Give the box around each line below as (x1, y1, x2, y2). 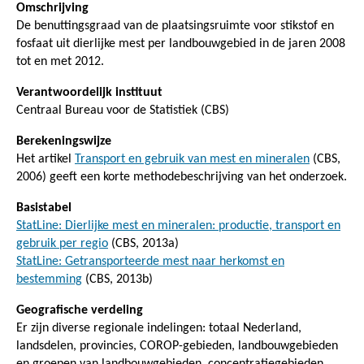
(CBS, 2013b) (82, 272, 153, 286)
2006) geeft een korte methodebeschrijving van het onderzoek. (16, 170, 347, 184)
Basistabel (16, 201, 71, 214)
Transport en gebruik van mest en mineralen (75, 152, 310, 166)
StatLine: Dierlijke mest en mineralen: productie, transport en (16, 219, 340, 232)
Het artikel (16, 152, 75, 166)
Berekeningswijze (16, 134, 111, 148)
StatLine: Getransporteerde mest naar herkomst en (16, 254, 284, 268)
